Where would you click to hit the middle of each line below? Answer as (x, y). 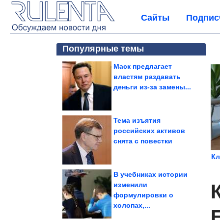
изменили (130, 185)
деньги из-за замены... (152, 87)
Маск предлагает (143, 66)
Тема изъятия (137, 120)
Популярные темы (103, 49)
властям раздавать (147, 77)
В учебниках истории (151, 174)
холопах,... (132, 205)
